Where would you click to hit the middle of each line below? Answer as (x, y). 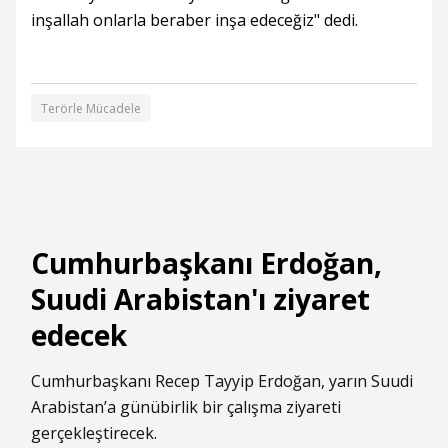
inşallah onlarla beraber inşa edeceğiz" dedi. (194, 19)
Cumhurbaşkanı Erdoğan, (206, 262)
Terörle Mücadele (91, 108)
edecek (79, 334)
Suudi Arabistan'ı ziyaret (200, 298)
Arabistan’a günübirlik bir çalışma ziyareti (186, 406)
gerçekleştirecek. (94, 432)
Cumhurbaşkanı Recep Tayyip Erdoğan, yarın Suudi (222, 380)
